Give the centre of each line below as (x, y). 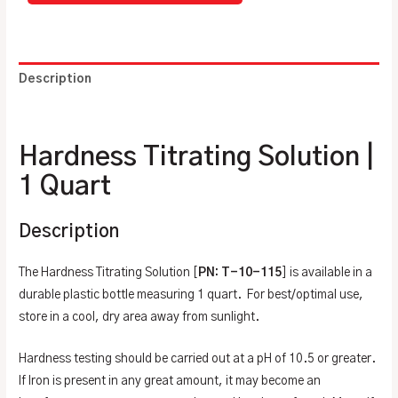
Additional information (89, 113)
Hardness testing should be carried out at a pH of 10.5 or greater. (198, 358)
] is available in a (327, 272)
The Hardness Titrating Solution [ (109, 272)
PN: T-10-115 (240, 272)
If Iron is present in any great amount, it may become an (170, 381)
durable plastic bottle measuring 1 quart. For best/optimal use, (191, 295)
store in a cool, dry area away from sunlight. (139, 317)
